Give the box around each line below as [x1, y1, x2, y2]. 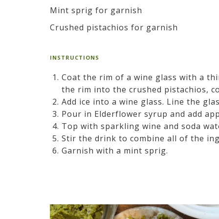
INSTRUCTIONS [50, 53, 99, 61]
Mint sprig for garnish [50, 4, 142, 16]
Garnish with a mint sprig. [62, 145, 168, 156]
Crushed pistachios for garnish [50, 22, 178, 33]
